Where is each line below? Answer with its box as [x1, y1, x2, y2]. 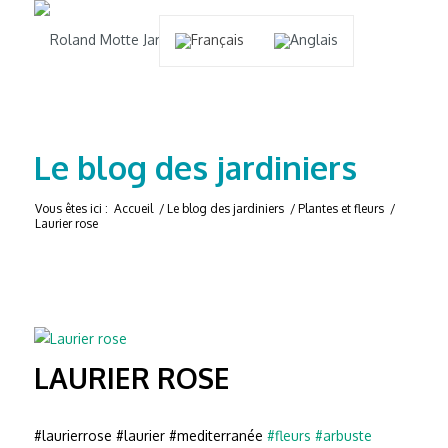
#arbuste [314, 426, 372, 444]
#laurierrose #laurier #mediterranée [33, 426, 267, 444]
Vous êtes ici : [34, 201, 108, 216]
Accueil [113, 201, 153, 216]
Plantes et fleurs [297, 201, 384, 216]
